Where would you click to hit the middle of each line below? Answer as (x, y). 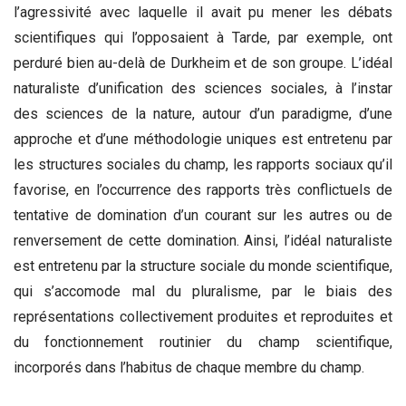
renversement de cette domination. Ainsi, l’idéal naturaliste (203, 241)
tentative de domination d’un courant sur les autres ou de (203, 216)
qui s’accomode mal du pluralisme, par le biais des (203, 292)
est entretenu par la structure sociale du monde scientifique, (203, 266)
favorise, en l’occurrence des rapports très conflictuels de (203, 190)
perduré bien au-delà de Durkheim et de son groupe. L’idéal (203, 63)
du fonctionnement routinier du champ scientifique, (203, 343)
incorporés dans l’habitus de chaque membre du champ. (189, 368)
